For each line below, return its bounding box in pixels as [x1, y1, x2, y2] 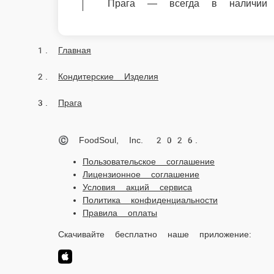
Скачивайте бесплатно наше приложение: [58, 66, 208, 76]
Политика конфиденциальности [83, 32, 197, 42]
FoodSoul [113, 149, 145, 160]
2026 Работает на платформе [5, 149, 113, 160]
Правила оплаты [83, 45, 143, 55]
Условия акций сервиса [83, 19, 166, 29]
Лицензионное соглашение [83, 6, 179, 17]
